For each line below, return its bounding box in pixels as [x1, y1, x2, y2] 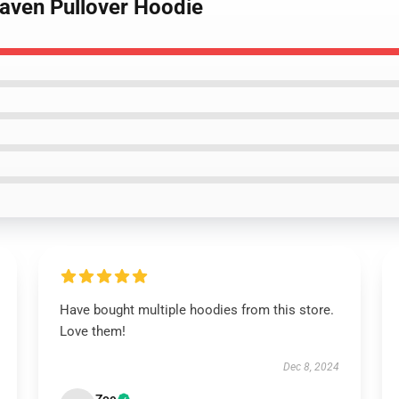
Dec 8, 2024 [283, 361, 340, 373]
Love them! [59, 323, 126, 339]
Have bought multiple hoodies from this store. [59, 302, 334, 318]
